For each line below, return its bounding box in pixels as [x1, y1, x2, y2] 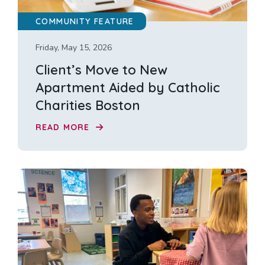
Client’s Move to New [35, 62, 167, 79]
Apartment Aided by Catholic [35, 79, 220, 96]
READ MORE [35, 121, 93, 132]
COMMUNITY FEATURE [35, 16, 134, 27]
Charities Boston [35, 97, 140, 114]
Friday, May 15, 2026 [35, 42, 112, 54]
